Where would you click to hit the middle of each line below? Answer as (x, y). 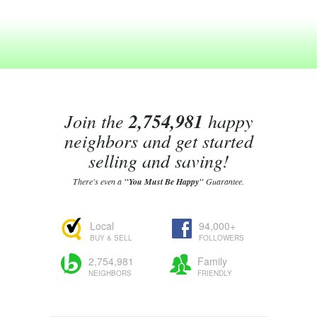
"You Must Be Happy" (164, 181)
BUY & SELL (111, 238)
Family (212, 261)
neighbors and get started (158, 140)
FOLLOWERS (221, 238)
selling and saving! (158, 160)
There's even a (98, 181)
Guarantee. (224, 181)
